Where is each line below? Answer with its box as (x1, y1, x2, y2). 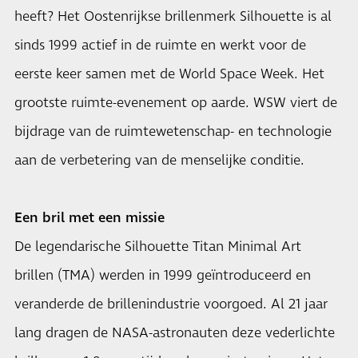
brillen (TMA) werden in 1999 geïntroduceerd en (14, 266, 311, 285)
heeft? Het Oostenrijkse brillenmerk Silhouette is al (14, 7, 332, 26)
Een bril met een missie (14, 209, 165, 228)
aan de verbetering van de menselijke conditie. (14, 151, 304, 170)
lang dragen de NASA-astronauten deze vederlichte (14, 324, 335, 343)
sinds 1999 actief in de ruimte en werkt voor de (14, 36, 306, 55)
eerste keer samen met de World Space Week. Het (14, 65, 324, 84)
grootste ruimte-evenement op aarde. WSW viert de (14, 93, 337, 113)
